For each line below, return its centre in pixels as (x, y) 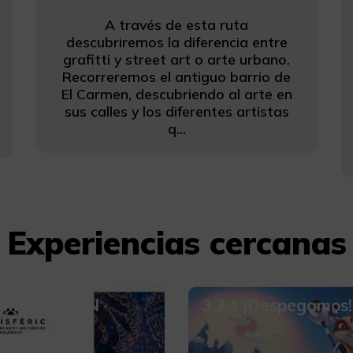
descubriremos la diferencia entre (176, 41)
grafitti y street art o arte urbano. (176, 59)
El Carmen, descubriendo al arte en (176, 93)
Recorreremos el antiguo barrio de (176, 76)
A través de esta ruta (176, 24)
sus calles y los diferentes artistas (176, 111)
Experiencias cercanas (176, 242)
